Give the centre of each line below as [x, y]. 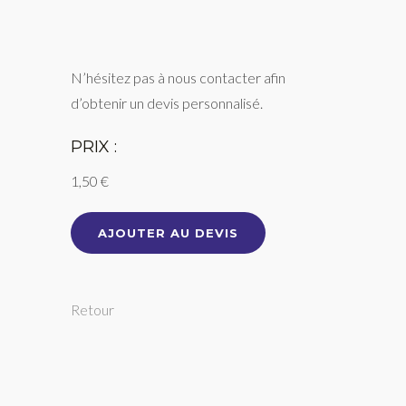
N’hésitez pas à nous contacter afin [179, 77]
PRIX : [94, 147]
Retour [93, 309]
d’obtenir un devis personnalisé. [167, 103]
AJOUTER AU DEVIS [169, 233]
